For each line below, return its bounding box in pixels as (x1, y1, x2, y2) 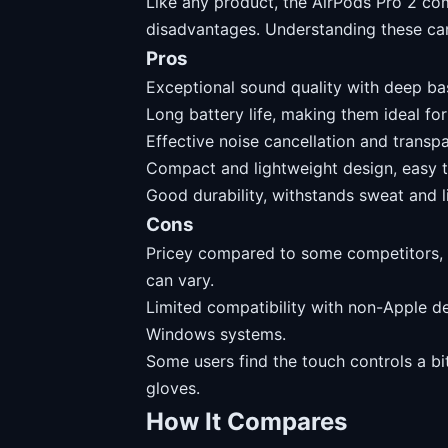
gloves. (146, 378, 200, 398)
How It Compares (146, 407, 347, 436)
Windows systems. (146, 324, 286, 344)
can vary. (146, 270, 214, 290)
